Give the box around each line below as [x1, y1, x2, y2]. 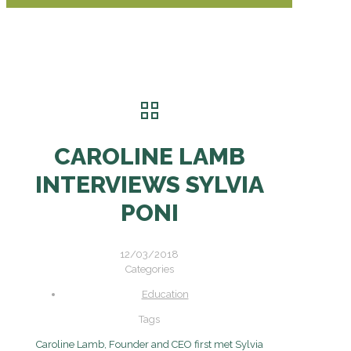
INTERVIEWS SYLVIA [34, 170, 264, 198]
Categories [125, 262, 174, 275]
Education [141, 288, 189, 300]
